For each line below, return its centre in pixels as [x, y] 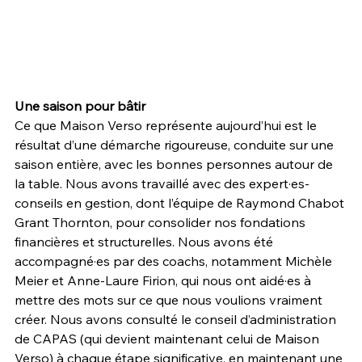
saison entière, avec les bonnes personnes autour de [175, 164]
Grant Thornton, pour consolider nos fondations [162, 222]
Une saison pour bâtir [80, 105]
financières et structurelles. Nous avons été [145, 241]
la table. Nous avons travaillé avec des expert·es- [162, 183]
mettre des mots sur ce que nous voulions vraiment [170, 299]
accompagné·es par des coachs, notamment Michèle [175, 261]
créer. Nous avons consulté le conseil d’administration [177, 319]
